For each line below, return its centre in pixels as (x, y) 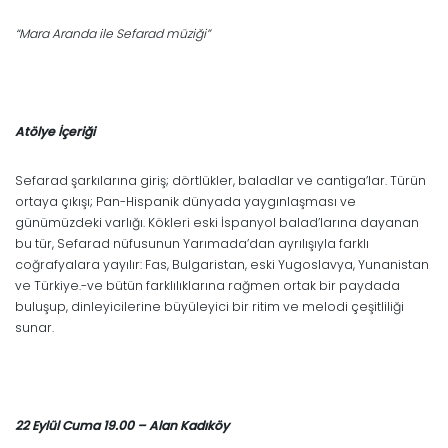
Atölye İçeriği (55, 131)
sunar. (34, 327)
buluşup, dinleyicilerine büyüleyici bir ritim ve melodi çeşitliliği (209, 306)
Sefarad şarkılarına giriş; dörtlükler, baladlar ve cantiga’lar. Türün (220, 180)
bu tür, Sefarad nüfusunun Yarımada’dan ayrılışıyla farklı (192, 243)
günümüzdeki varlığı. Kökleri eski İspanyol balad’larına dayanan (217, 222)
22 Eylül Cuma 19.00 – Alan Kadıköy (122, 425)
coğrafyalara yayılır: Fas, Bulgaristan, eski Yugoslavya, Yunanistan (222, 264)
